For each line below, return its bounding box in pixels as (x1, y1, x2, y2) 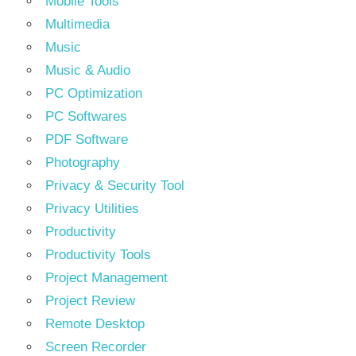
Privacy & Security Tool (45, 178, 184, 193)
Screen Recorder (45, 339, 146, 354)
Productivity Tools (45, 247, 151, 262)
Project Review (45, 293, 135, 308)
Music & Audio (45, 63, 130, 78)
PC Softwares (45, 109, 127, 124)
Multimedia (45, 17, 110, 32)
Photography (45, 155, 120, 170)
